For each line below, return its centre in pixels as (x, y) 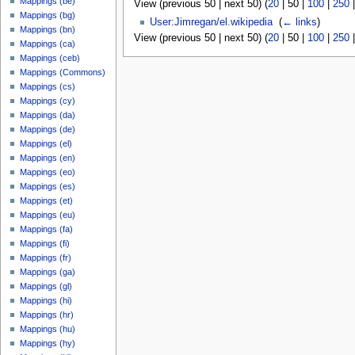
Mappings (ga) (48, 272)
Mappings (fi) (45, 244)
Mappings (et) (47, 201)
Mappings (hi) (46, 301)
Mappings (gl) (46, 286)
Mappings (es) (48, 187)
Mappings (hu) (48, 329)
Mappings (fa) (47, 229)
